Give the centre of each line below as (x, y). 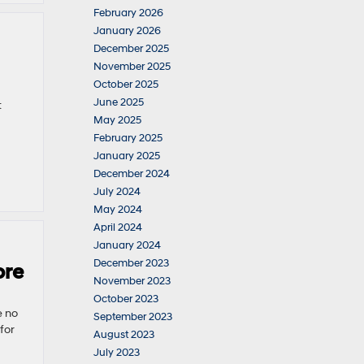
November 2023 (132, 281)
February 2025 (128, 138)
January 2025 (127, 156)
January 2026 (127, 31)
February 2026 (128, 13)
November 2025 (132, 67)
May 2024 (118, 210)
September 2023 (133, 317)
